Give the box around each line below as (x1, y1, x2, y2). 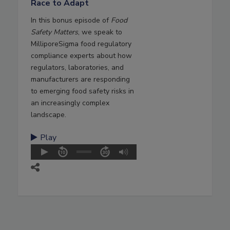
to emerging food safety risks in (31, 86, 134, 97)
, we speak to (78, 27, 122, 37)
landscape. (31, 110, 66, 120)
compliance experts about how (31, 51, 132, 61)
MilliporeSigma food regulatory (31, 39, 131, 49)
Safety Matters (31, 27, 78, 37)
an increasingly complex (31, 98, 109, 108)
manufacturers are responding (31, 74, 130, 85)
